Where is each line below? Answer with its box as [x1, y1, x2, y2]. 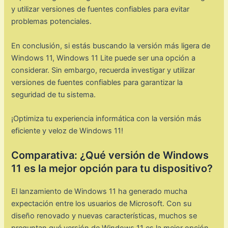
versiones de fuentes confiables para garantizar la [11, 77, 183, 87]
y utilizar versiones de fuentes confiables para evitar [11, 5, 190, 14]
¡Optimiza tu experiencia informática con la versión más [11, 113, 202, 123]
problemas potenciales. [11, 17, 92, 26]
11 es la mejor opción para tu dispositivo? [11, 162, 213, 175]
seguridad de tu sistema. [11, 90, 96, 99]
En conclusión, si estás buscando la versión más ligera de [11, 41, 211, 50]
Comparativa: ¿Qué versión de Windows [11, 149, 209, 162]
